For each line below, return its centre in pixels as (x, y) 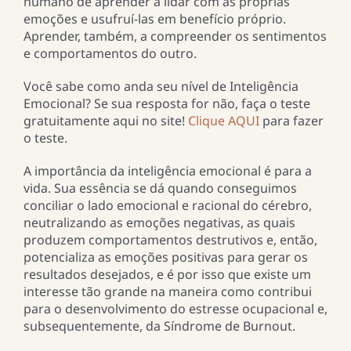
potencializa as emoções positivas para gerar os (165, 257)
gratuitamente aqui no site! (105, 121)
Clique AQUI (223, 121)
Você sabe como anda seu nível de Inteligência (161, 87)
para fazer (291, 121)
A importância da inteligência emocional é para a (167, 171)
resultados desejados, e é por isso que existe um (167, 275)
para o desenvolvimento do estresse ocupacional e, (175, 309)
